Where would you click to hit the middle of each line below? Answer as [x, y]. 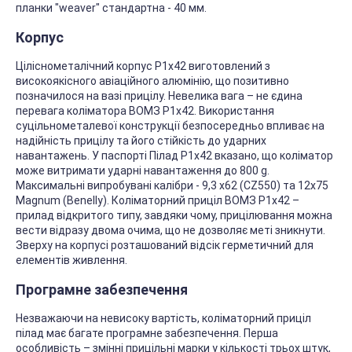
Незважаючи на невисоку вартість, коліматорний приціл [163, 319]
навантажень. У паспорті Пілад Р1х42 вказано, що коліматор [174, 156]
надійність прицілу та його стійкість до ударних [141, 141]
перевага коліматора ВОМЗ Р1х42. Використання [145, 111]
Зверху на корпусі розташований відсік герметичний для [165, 246]
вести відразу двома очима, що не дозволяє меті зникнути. [170, 231]
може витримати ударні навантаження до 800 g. [143, 171]
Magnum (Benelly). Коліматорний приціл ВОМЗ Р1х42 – [158, 201]
